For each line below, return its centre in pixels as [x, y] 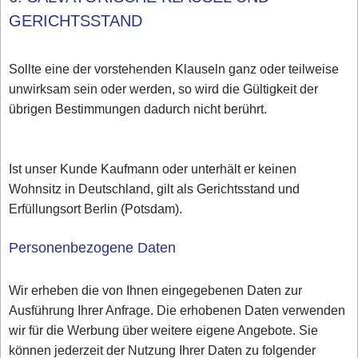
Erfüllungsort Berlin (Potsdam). [96, 209]
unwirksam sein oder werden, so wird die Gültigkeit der [164, 89]
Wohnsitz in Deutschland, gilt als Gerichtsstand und [155, 189]
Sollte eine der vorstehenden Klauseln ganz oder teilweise [174, 70]
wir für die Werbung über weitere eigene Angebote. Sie [164, 331]
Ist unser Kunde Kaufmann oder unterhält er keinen [153, 169]
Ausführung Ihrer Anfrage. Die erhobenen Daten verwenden [177, 311]
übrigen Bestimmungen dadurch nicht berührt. [138, 109]
